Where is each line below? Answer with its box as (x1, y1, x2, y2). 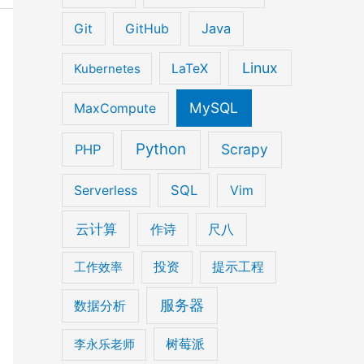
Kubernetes (73, 60, 141, 76)
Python (135, 140, 186, 159)
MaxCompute (74, 101, 157, 117)
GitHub (124, 21, 169, 37)
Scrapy (221, 141, 269, 158)
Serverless (74, 182, 138, 198)
